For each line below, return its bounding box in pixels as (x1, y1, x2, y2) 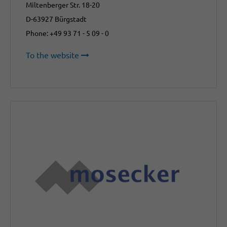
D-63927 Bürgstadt (26, 14, 87, 24)
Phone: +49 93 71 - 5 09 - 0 (26, 28, 109, 38)
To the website (26, 50, 79, 60)
